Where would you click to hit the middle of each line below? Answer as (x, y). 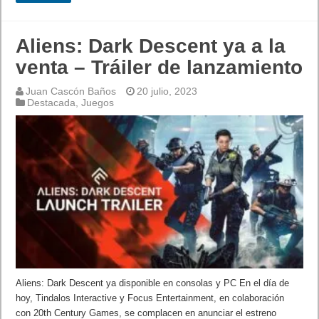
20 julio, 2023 (167, 91)
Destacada (52, 103)
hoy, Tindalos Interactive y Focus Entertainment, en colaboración (150, 298)
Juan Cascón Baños (71, 91)
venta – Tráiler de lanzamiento (159, 68)
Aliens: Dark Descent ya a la (151, 46)
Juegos (98, 103)
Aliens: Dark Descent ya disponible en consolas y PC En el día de (153, 283)
